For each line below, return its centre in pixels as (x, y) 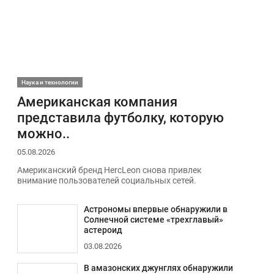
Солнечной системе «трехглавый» (153, 220)
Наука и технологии (50, 82)
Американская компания (97, 101)
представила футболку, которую (120, 117)
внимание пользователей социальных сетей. (106, 181)
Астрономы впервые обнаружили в (155, 209)
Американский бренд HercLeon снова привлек (109, 171)
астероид (103, 230)
